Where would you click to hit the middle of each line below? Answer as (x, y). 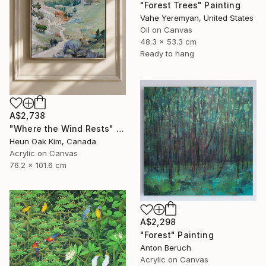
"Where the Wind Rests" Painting (120, 129)
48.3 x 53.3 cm (168, 41)
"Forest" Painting (177, 235)
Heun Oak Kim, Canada (53, 142)
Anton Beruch (166, 248)
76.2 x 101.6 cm (38, 165)
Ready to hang (167, 53)
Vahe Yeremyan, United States (197, 18)
